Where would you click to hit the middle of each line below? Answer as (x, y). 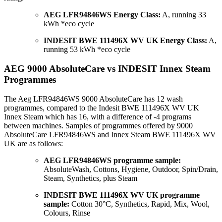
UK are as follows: (33, 143)
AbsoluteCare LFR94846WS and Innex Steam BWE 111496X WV (110, 134)
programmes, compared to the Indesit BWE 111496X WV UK (102, 108)
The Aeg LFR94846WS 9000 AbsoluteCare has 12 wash (93, 99)
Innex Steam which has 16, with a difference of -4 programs (98, 116)
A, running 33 (183, 15)
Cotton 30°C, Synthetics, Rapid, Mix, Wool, (139, 204)
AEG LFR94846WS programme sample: (112, 160)
